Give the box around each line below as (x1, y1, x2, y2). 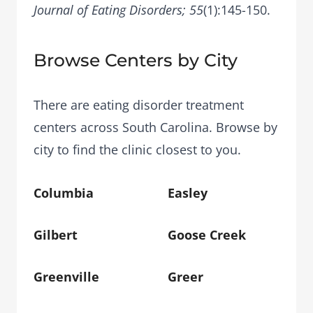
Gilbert (34, 226, 78, 243)
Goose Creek (168, 226, 246, 243)
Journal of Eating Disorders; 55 (34, 1, 203, 18)
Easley (168, 184, 208, 201)
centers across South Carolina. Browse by (34, 119, 277, 136)
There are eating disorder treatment (34, 96, 244, 113)
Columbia (34, 184, 94, 201)
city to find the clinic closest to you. (34, 141, 241, 158)
